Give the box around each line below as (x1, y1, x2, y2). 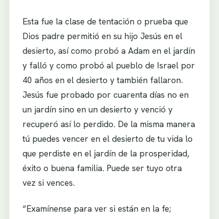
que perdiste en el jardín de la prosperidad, (22, 147, 189, 159)
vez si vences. (22, 176, 75, 188)
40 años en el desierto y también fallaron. (22, 74, 183, 86)
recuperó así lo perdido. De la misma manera (22, 118, 195, 130)
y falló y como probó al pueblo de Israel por (22, 59, 195, 71)
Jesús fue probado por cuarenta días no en (22, 88, 189, 100)
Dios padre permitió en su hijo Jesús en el (22, 30, 182, 42)
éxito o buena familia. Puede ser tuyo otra (22, 162, 182, 174)
